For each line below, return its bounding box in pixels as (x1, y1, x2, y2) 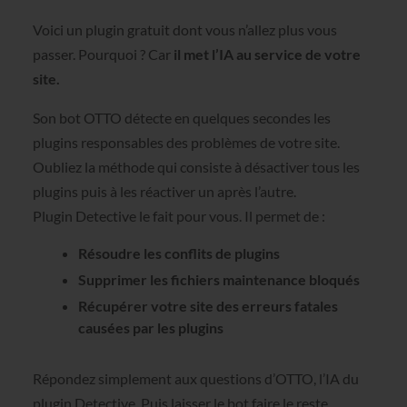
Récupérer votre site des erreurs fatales (77, 297, 338, 315)
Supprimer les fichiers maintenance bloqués (77, 271, 360, 289)
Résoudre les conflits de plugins (77, 244, 280, 263)
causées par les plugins (77, 319, 223, 337)
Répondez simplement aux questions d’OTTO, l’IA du (32, 370, 359, 388)
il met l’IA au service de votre (173, 45, 361, 63)
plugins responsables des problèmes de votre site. (32, 134, 340, 152)
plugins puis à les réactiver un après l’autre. (32, 183, 296, 201)
